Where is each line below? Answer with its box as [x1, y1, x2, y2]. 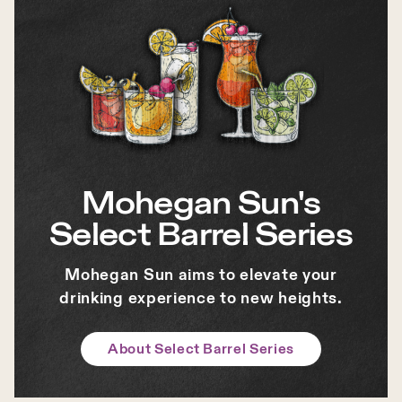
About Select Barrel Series [108, 340, 294, 358]
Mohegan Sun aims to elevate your [65, 265, 337, 285]
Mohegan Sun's [81, 183, 321, 223]
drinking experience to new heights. [59, 288, 343, 309]
